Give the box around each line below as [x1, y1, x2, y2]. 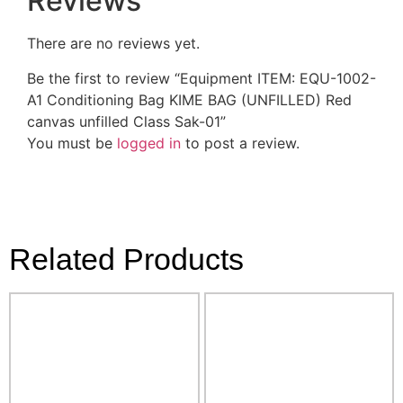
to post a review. [181, 133, 300, 152]
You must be [27, 133, 117, 152]
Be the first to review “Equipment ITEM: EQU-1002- [27, 68, 376, 87]
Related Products [9, 241, 244, 276]
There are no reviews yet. [27, 34, 200, 53]
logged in [117, 133, 181, 152]
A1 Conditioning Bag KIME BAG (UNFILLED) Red [27, 90, 352, 109]
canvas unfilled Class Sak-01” [27, 112, 226, 130]
